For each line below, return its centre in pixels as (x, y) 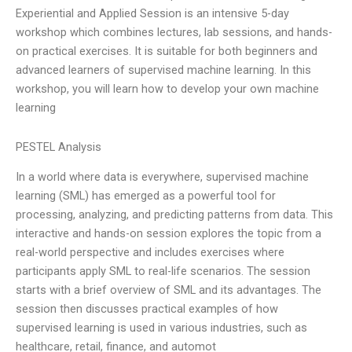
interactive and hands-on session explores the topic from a (169, 234)
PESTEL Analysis (59, 147)
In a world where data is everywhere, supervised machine (162, 177)
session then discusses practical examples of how (147, 309)
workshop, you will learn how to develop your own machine (167, 89)
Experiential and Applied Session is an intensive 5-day (152, 14)
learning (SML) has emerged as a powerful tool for (146, 196)
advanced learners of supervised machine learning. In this (163, 70)
